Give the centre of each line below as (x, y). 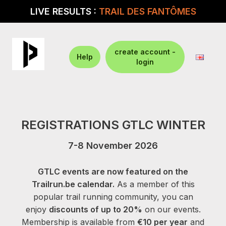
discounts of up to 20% (95, 210)
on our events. (171, 210)
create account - (145, 52)
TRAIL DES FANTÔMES (147, 11)
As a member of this (154, 184)
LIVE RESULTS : (64, 11)
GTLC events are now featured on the (113, 172)
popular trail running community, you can (113, 197)
